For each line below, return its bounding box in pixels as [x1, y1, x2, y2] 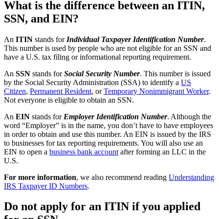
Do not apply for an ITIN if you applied [4, 200, 200, 213]
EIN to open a [4, 147, 49, 156]
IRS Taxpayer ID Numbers [4, 181, 88, 190]
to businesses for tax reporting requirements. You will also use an [4, 138, 203, 147]
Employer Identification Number [64, 112, 167, 121]
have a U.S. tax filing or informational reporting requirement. [4, 52, 191, 61]
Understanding [169, 173, 214, 181]
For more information [4, 173, 76, 181]
